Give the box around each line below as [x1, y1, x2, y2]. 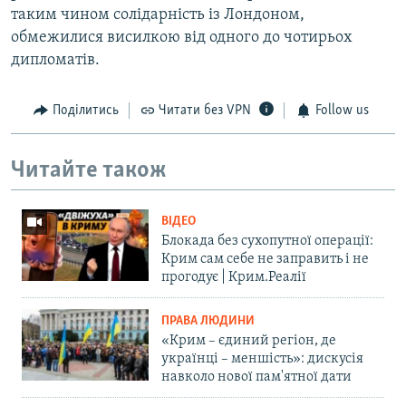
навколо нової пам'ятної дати [161, 370, 352, 385]
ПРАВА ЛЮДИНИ [161, 314, 255, 329]
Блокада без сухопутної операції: [161, 234, 373, 249]
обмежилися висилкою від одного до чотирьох [11, 29, 353, 47]
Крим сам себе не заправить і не [161, 252, 369, 267]
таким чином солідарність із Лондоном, [11, 6, 304, 24]
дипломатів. [11, 52, 100, 70]
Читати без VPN [159, 103, 251, 119]
